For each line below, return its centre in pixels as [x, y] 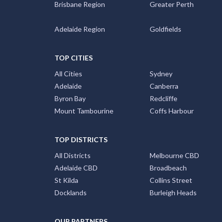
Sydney [161, 74]
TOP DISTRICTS [81, 139]
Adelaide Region [80, 29]
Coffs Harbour [172, 111]
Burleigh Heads [173, 193]
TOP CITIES [73, 58]
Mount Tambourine [84, 111]
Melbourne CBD [174, 155]
